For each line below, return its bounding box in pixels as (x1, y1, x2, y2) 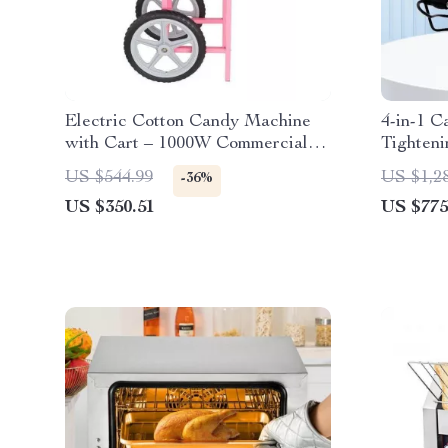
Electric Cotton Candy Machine (65, 113, 311, 131)
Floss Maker (65, 157, 163, 175)
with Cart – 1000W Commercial (65, 135, 308, 153)
